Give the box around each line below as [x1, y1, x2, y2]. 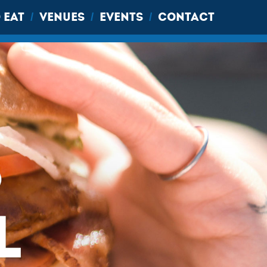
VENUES [39, 10, 85, 24]
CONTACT [158, 10, 215, 24]
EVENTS [100, 10, 143, 24]
